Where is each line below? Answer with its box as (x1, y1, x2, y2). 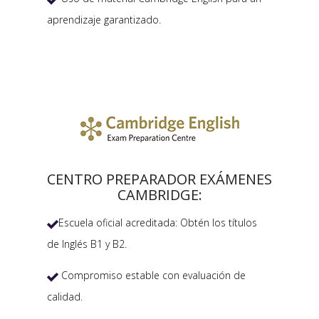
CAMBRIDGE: (117, 185, 202, 205)
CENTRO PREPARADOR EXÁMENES (47, 169, 272, 189)
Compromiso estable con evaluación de (58, 268, 246, 283)
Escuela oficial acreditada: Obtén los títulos (58, 216, 257, 230)
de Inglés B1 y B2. (47, 237, 127, 251)
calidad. (47, 290, 83, 304)
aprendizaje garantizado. (47, 13, 161, 27)
